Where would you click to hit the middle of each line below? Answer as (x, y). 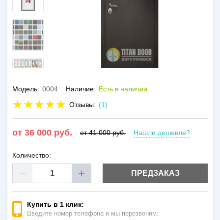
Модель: (26, 89)
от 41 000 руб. (103, 133)
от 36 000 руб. (42, 133)
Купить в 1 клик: (55, 204)
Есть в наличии (123, 89)
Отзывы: (82, 105)
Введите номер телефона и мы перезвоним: (93, 213)
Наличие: (81, 89)
